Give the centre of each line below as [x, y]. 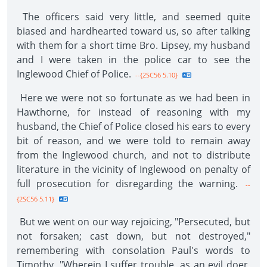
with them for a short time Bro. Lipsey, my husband [133, 45]
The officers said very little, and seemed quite [133, 17]
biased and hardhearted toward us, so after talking [133, 31]
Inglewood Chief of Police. [74, 74]
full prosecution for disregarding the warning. [127, 184]
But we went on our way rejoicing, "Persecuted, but [133, 222]
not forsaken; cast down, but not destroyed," [133, 236]
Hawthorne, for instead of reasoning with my [133, 112]
